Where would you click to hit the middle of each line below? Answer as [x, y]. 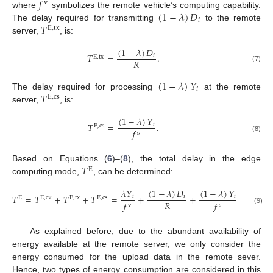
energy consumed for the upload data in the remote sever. [136, 256]
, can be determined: [133, 172]
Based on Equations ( [60, 159]
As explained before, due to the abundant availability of [145, 231]
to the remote [231, 17]
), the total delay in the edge [195, 159]
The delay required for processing [85, 86]
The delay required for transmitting [85, 17]
